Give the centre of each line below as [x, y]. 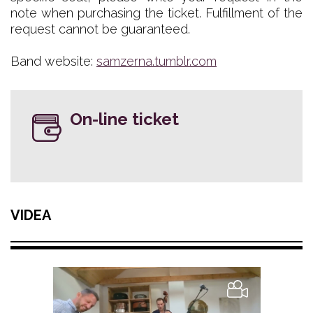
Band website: [53, 61]
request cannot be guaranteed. [100, 29]
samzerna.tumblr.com [156, 61]
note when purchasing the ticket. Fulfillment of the [156, 13]
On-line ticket [124, 119]
